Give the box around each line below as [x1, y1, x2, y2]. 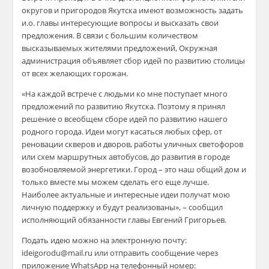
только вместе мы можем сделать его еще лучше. [22, 177, 210, 187]
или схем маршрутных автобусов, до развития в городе [22, 151, 231, 162]
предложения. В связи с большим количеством [22, 30, 199, 41]
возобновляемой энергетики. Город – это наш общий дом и [22, 164, 247, 175]
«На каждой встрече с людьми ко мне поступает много [22, 88, 228, 99]
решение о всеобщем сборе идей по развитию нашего [22, 113, 228, 124]
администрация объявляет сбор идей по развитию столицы [22, 55, 246, 66]
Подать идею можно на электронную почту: [22, 235, 187, 246]
